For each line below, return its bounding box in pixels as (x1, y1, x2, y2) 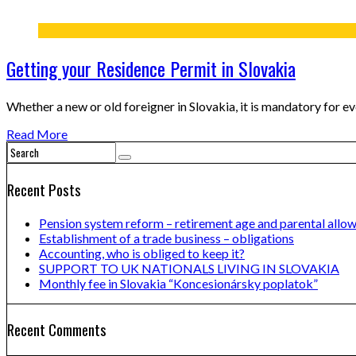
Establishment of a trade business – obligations (39, 230, 294, 246)
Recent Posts (7, 178, 81, 200)
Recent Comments (7, 319, 106, 341)
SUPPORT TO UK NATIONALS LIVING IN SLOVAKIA (39, 260, 339, 276)
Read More (6, 126, 68, 142)
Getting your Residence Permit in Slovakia (6, 54, 296, 83)
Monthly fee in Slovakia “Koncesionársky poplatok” (39, 275, 318, 291)
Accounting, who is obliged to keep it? (39, 245, 245, 261)
